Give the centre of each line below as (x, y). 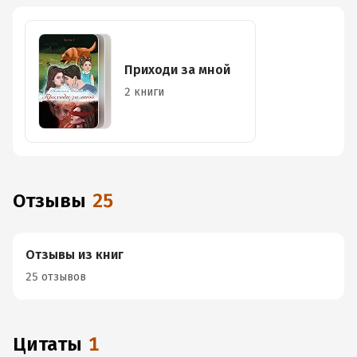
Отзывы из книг (75, 255)
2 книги (144, 92)
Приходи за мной (177, 70)
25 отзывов (56, 277)
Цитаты (54, 344)
